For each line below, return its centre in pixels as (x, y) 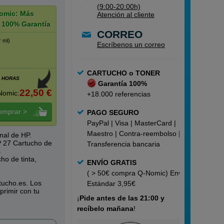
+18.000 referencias (118, 94)
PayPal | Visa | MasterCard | (131, 123)
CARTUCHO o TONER (123, 73)
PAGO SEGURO (113, 112)
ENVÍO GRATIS (111, 162)
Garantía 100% (123, 83)
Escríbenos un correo (131, 44)
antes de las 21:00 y (130, 198)
